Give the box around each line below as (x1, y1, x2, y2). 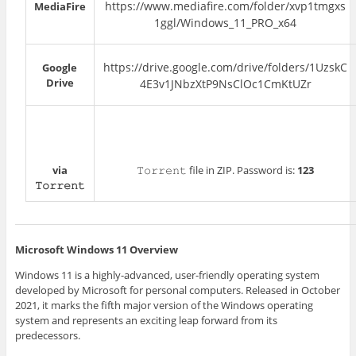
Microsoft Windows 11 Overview (14, 242, 178, 257)
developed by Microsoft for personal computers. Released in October (14, 282, 340, 297)
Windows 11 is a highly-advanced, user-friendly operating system (14, 267, 319, 282)
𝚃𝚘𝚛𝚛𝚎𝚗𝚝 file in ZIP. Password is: (137, 163, 298, 178)
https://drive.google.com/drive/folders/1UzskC (103, 60, 348, 75)
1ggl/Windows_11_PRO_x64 (154, 15, 297, 31)
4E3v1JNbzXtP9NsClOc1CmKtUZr (139, 76, 311, 92)
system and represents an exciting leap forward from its (14, 312, 277, 327)
